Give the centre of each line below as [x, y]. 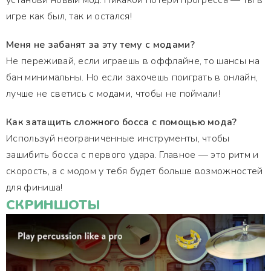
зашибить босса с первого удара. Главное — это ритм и [132, 155]
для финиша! [34, 188]
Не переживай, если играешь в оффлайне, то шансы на [133, 61]
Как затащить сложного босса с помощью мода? [122, 122]
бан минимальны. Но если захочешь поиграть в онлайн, [132, 77]
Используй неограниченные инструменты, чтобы [118, 139]
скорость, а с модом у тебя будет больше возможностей [135, 171]
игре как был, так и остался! [69, 16]
